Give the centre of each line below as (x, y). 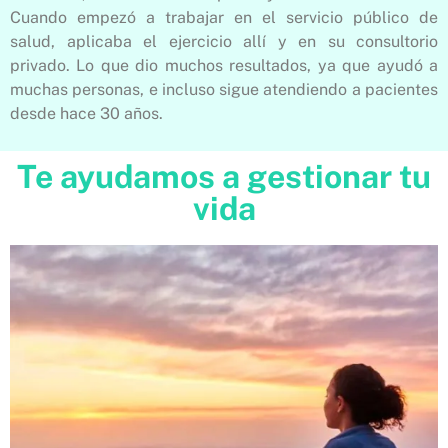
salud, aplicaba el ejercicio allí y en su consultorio (224, 42)
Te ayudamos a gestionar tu (224, 176)
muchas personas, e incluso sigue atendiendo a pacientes (224, 90)
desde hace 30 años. (88, 114)
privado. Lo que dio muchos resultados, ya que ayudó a (224, 66)
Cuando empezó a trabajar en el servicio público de (224, 18)
